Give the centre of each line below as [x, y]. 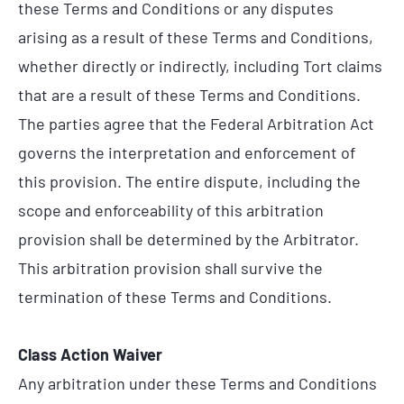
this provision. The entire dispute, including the [189, 182]
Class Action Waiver [90, 354]
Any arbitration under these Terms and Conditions [197, 383]
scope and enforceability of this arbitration [171, 211]
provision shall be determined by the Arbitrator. [188, 239]
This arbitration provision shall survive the [170, 268]
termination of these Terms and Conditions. [175, 297]
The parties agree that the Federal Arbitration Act [196, 124]
